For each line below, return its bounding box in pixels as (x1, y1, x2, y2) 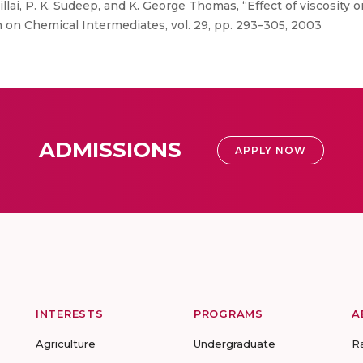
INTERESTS (36, 307, 104, 320)
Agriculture (36, 337, 96, 350)
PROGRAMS (194, 307, 263, 320)
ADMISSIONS (39, 137, 181, 163)
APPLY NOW (235, 144, 306, 156)
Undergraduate (194, 337, 275, 350)
